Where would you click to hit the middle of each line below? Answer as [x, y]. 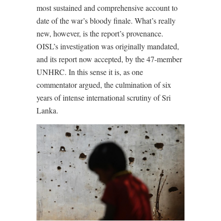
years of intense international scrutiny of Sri [104, 97]
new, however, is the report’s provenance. [100, 33]
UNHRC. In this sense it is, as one [90, 72]
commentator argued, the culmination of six [104, 85]
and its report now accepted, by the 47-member [109, 59]
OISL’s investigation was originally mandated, [108, 46]
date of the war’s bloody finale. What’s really [106, 20]
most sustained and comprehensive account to [107, 8]
